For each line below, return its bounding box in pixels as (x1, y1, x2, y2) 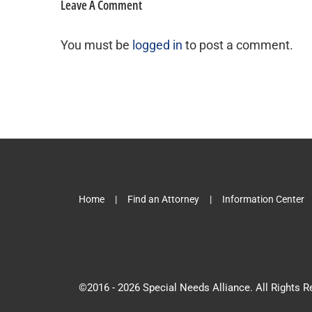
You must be (61, 38, 132, 52)
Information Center (221, 194, 304, 205)
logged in (132, 38, 182, 52)
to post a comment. (182, 38, 293, 52)
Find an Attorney (127, 194, 199, 205)
